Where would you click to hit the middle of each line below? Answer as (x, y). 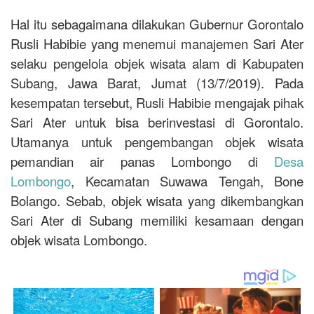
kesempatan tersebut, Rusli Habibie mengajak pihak (157, 102)
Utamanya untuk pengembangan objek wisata (157, 141)
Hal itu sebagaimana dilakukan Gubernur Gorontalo (157, 23)
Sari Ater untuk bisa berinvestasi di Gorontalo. (157, 122)
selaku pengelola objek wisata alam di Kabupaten (157, 63)
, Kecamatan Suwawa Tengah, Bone (187, 180)
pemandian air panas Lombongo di (142, 161)
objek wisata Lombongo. (79, 239)
